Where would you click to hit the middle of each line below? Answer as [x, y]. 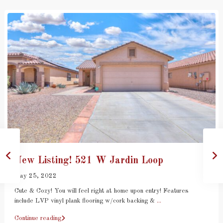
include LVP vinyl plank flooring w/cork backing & [86, 201]
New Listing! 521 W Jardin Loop [89, 161]
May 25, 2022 [36, 176]
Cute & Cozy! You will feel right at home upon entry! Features [102, 191]
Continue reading [38, 218]
